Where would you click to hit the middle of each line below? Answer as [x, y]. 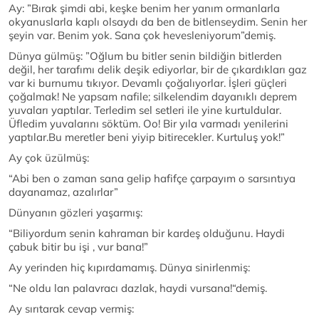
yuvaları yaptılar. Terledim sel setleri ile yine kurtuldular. [145, 110]
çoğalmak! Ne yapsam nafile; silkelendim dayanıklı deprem [153, 97]
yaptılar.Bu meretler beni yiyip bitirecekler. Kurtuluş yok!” [147, 137]
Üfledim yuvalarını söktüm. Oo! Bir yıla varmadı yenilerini [148, 124]
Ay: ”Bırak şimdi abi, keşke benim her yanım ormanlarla [144, 9]
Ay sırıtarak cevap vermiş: [71, 309]
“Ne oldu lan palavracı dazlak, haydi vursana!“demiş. [138, 288]
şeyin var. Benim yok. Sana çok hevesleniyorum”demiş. [142, 36]
